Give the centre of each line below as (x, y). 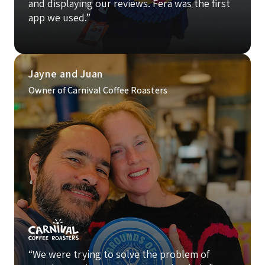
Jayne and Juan (66, 74)
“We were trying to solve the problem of (119, 254)
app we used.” (59, 18)
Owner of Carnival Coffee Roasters (98, 91)
